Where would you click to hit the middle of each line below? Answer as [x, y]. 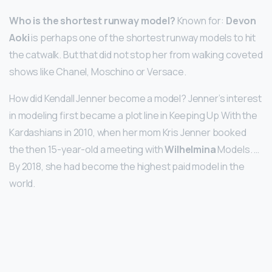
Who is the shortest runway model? [92, 21]
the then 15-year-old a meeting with [87, 150]
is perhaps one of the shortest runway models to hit [143, 38]
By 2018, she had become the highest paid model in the [127, 167]
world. [22, 184]
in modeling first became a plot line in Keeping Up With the [133, 116]
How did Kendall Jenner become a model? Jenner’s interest [136, 99]
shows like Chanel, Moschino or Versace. [98, 72]
